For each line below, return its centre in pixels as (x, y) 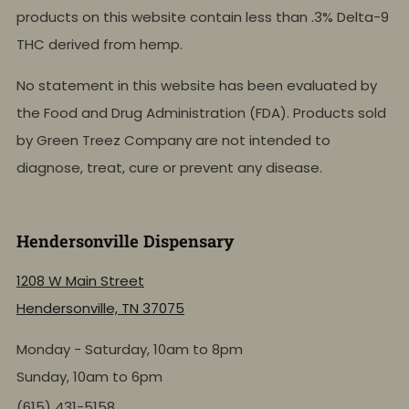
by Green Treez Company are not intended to (173, 141)
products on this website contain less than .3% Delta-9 (203, 17)
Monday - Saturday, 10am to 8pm (130, 350)
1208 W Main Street (80, 281)
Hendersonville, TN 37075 (100, 309)
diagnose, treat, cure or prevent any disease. (169, 168)
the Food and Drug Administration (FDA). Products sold (201, 113)
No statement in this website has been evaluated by (197, 86)
